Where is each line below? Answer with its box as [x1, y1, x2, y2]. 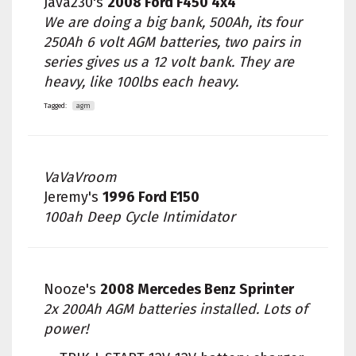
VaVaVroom [44, 168, 116, 187]
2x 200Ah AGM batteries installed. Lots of [44, 300, 308, 319]
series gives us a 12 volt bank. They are [44, 53, 294, 72]
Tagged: [44, 102, 67, 110]
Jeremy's [44, 188, 103, 207]
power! [44, 320, 88, 339]
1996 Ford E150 [103, 188, 199, 207]
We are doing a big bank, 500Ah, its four [44, 14, 302, 32]
